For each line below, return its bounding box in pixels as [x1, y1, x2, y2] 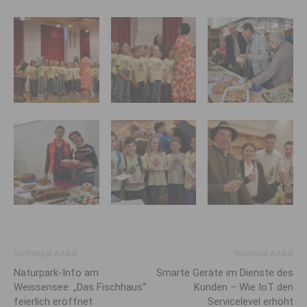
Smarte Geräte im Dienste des [156, 267, 293, 280]
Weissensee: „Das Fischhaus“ [14, 281, 146, 294]
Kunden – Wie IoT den [194, 281, 293, 294]
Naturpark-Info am [14, 267, 99, 280]
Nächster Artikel [234, 249, 293, 259]
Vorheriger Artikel [14, 249, 77, 259]
